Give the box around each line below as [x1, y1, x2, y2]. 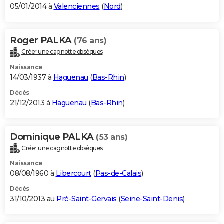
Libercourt [55, 169, 91, 178]
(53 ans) [96, 132, 127, 142]
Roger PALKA [10, 34, 74, 46]
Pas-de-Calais [95, 169, 141, 178]
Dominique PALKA [10, 131, 96, 142]
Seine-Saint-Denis [120, 194, 183, 204]
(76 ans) [74, 35, 106, 45]
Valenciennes [53, 1, 100, 11]
